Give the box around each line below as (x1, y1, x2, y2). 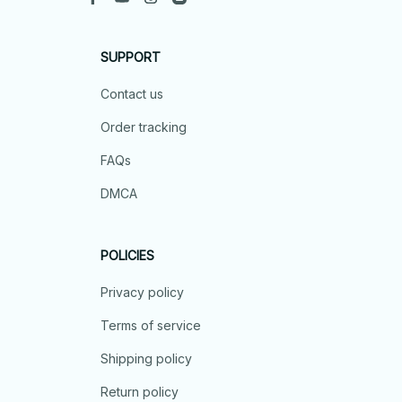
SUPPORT (100, 49, 161, 66)
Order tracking (100, 119, 187, 135)
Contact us (100, 86, 163, 102)
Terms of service (100, 318, 201, 334)
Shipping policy (100, 351, 192, 367)
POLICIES (100, 248, 154, 264)
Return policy (100, 384, 179, 400)
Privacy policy (100, 284, 184, 301)
